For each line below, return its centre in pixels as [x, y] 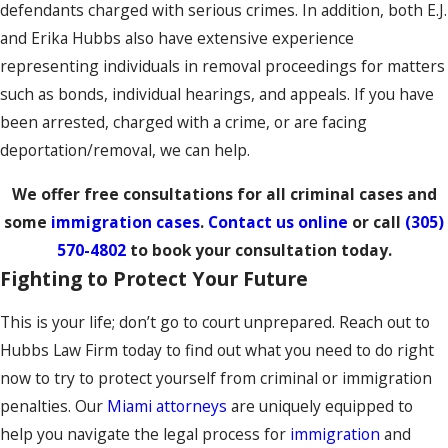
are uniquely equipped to [320, 406]
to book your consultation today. [258, 249]
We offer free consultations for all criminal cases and [224, 193]
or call [376, 221]
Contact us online [278, 221]
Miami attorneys [167, 406]
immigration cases [125, 221]
